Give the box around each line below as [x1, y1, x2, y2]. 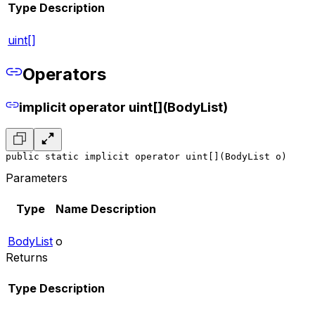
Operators [22, 63, 106, 84]
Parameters [6, 171, 67, 186]
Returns [6, 250, 48, 265]
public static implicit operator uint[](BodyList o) [6, 151, 287, 162]
